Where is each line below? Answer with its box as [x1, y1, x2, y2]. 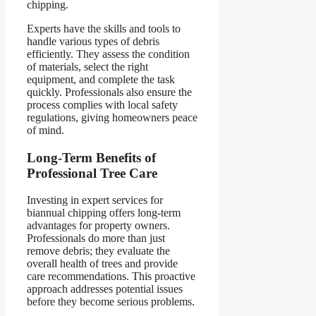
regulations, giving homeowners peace [27, 111, 197, 123]
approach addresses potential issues [27, 283, 183, 296]
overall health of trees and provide [27, 257, 178, 270]
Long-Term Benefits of [27, 150, 156, 165]
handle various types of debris [27, 35, 159, 47]
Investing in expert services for [27, 194, 163, 207]
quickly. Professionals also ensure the [27, 85, 192, 98]
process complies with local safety [27, 98, 178, 111]
